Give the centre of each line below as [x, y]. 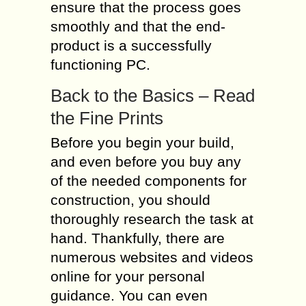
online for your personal [128, 276]
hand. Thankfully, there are [138, 238]
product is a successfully [131, 45]
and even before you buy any [146, 162]
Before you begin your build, [142, 142]
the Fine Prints [107, 118]
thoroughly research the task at [152, 219]
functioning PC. [100, 65]
